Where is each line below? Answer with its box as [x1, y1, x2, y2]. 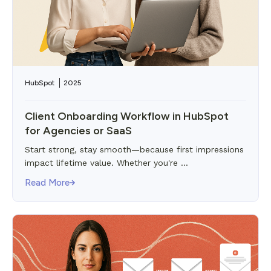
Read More [25, 177, 70, 188]
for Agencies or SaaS [25, 124, 132, 137]
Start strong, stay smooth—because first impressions [25, 145, 244, 154]
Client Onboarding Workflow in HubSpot [25, 109, 229, 123]
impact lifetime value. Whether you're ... [25, 158, 188, 168]
